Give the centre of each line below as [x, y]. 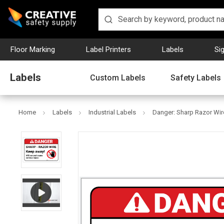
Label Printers [108, 49]
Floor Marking [33, 49]
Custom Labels [118, 77]
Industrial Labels [112, 112]
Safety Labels [196, 77]
